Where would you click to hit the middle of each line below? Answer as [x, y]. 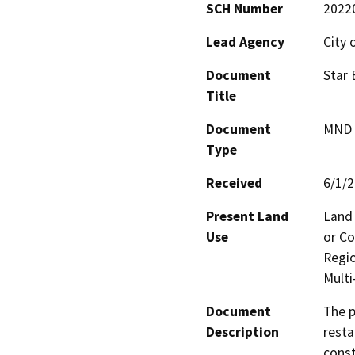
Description [242, 332]
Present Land [247, 217]
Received [234, 183]
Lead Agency [245, 42]
